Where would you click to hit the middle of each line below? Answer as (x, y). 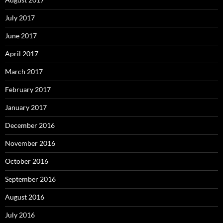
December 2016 (30, 125)
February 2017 (28, 89)
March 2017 (24, 71)
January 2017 (26, 107)
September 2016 (30, 179)
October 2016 (27, 161)
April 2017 (22, 53)
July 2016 (20, 215)
